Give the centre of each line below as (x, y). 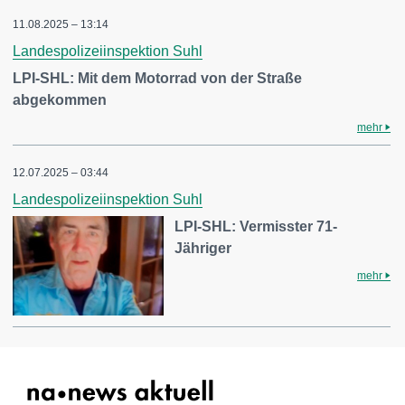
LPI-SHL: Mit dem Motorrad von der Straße (157, 78)
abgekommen (60, 100)
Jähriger (203, 248)
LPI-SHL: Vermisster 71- (256, 226)
